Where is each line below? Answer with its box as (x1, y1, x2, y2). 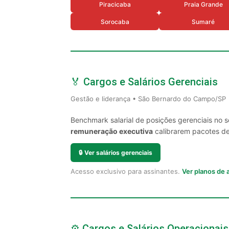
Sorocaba (100, 17, 129, 26)
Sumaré (192, 17, 215, 26)
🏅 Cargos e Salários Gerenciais (71, 76, 218, 88)
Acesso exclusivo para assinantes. (71, 167, 182, 175)
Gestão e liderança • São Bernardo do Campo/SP (71, 95, 226, 103)
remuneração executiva (71, 127, 153, 135)
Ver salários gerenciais (84, 149, 152, 156)
